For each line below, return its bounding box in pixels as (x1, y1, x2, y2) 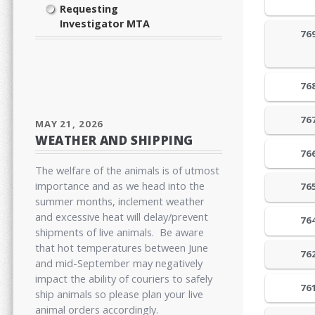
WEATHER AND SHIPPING (35, 131, 194, 148)
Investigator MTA (60, 17, 150, 31)
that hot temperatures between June (35, 240, 208, 255)
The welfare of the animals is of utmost (35, 163, 219, 178)
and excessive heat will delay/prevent (35, 210, 208, 224)
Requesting (60, 2, 118, 16)
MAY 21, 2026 (35, 117, 104, 131)
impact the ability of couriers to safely (35, 271, 212, 286)
